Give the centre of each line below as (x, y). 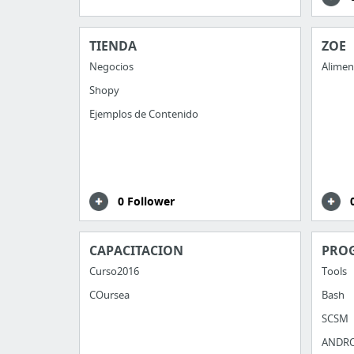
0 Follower (146, 201)
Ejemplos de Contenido (144, 114)
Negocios (111, 67)
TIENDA (113, 46)
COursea (109, 295)
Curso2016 (114, 271)
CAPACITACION (136, 251)
